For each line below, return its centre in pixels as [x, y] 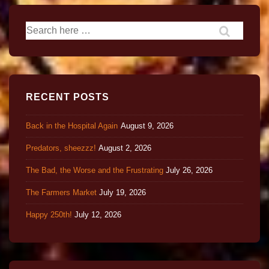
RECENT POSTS [68, 97]
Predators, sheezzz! [61, 148]
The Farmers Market [61, 193]
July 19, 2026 [122, 193]
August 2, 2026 [125, 148]
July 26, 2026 [189, 171]
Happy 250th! [49, 215]
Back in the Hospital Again [72, 126]
